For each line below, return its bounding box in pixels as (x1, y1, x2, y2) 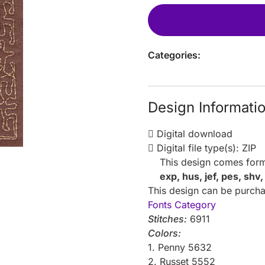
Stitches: (148, 212, 188, 225)
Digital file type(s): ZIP (154, 141, 257, 154)
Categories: (148, 49, 201, 61)
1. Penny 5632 (148, 241, 212, 253)
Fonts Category (148, 198, 216, 211)
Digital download (154, 127, 233, 140)
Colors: (148, 227, 182, 239)
